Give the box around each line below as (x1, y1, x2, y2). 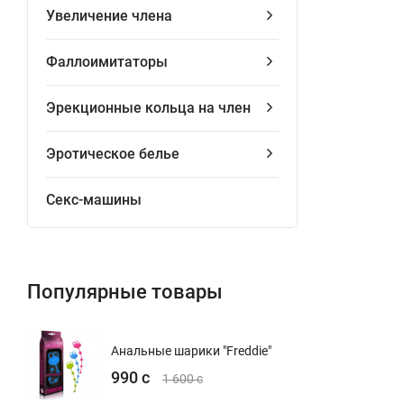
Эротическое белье (46, 145, 179, 162)
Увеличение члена (46, 7, 172, 24)
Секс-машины (46, 191, 142, 208)
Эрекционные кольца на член (46, 99, 251, 116)
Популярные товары (27, 280, 223, 303)
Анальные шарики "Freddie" (111, 344, 271, 359)
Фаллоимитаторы (46, 53, 168, 70)
